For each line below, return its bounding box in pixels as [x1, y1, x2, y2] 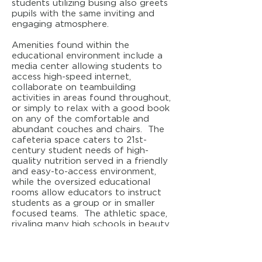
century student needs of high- [12, 146, 149, 155]
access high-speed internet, [12, 73, 131, 81]
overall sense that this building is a [12, 241, 162, 250]
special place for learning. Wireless [12, 251, 166, 260]
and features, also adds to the [12, 230, 144, 239]
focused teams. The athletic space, [12, 209, 167, 218]
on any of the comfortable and [12, 115, 149, 123]
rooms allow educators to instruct [12, 188, 161, 197]
